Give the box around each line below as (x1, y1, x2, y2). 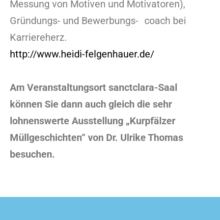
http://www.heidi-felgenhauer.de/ (10, 48, 154, 60)
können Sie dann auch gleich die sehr (10, 98, 172, 110)
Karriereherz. (10, 31, 67, 43)
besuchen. (10, 148, 57, 160)
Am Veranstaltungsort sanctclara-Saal (10, 81, 177, 93)
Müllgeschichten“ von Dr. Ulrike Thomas (10, 131, 183, 143)
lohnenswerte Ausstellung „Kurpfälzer (10, 114, 175, 127)
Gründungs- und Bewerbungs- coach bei (10, 14, 186, 27)
